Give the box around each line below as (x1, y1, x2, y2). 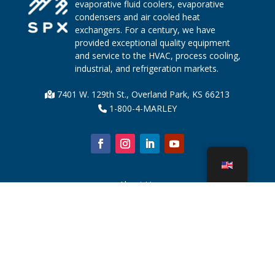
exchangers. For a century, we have (74, 24, 215, 36)
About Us (118, 179, 156, 190)
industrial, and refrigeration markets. (74, 63, 219, 74)
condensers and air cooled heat (74, 11, 200, 23)
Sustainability (111, 225, 163, 236)
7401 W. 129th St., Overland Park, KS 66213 (55, 88, 230, 100)
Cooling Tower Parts (96, 194, 179, 206)
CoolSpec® (115, 255, 160, 267)
